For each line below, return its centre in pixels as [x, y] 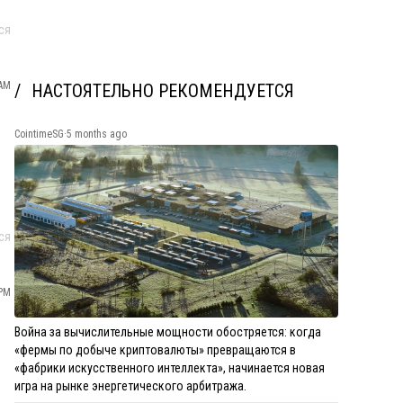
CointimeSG [39, 134]
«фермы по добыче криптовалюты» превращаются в [155, 349]
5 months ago [97, 134]
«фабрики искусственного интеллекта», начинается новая [170, 367]
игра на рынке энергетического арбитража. [130, 385]
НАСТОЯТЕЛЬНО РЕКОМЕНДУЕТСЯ [163, 90]
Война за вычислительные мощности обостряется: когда [168, 331]
